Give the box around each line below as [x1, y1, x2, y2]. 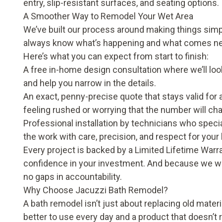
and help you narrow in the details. [23, 78, 156, 88]
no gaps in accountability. [23, 171, 122, 182]
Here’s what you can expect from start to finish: [23, 51, 209, 61]
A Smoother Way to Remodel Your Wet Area [23, 11, 193, 21]
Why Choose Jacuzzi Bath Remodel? [23, 185, 168, 195]
